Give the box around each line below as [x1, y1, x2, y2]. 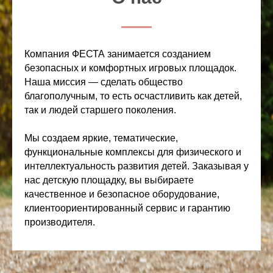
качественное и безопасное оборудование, [24, 189, 219, 199]
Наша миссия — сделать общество [24, 77, 183, 87]
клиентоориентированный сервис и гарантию [24, 203, 230, 213]
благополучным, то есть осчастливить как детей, [24, 91, 242, 101]
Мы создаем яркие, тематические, [24, 133, 178, 143]
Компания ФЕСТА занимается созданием [24, 49, 211, 59]
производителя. [24, 217, 95, 227]
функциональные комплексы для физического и [24, 147, 241, 157]
